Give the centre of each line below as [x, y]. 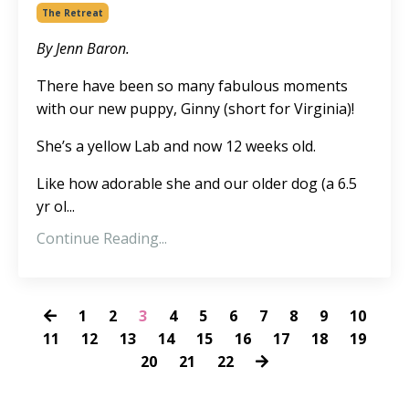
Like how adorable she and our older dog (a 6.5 [197, 184]
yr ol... [56, 206]
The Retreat [73, 13]
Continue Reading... [102, 238]
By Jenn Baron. [83, 48]
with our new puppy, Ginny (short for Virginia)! [195, 109]
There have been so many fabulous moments [192, 86]
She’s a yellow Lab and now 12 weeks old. [176, 146]
